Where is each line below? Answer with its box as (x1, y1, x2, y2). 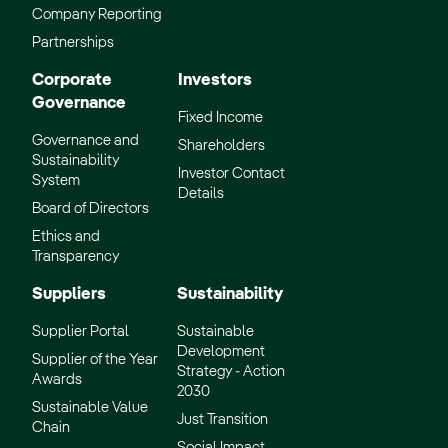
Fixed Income (178, 110, 263, 126)
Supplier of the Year (32, 352, 158, 368)
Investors (178, 72, 252, 90)
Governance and (32, 133, 139, 149)
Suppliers (32, 286, 106, 304)
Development (177, 344, 265, 360)
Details (178, 186, 224, 202)
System (32, 173, 80, 189)
